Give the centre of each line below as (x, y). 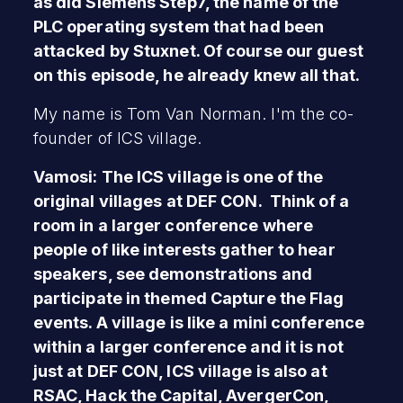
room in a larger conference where (173, 225)
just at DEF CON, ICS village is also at (180, 371)
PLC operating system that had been (179, 26)
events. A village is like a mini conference (199, 322)
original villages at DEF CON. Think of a (191, 201)
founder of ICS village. (117, 138)
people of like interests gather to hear (184, 249)
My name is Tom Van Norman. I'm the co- (193, 113)
